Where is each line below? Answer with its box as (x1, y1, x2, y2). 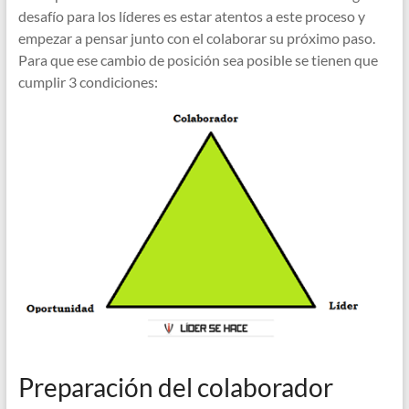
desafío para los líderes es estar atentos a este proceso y (17, 6, 365, 25)
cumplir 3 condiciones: (17, 72, 158, 90)
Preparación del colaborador (17, 372, 333, 404)
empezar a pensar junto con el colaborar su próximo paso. (17, 28, 375, 47)
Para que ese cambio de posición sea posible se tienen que (17, 50, 378, 68)
